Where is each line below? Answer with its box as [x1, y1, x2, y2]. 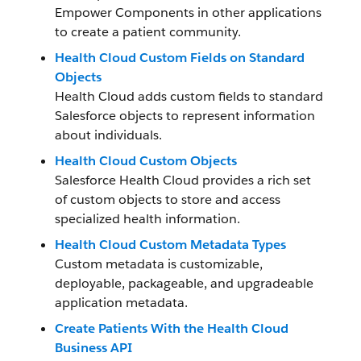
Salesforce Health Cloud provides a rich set [55, 172, 311, 189]
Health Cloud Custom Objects [55, 152, 237, 169]
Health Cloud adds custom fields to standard [55, 88, 323, 105]
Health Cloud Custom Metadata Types [55, 236, 286, 253]
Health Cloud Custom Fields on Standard [55, 49, 305, 66]
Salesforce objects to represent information [55, 107, 315, 124]
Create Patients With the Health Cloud [55, 320, 288, 337]
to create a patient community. [55, 23, 241, 40]
